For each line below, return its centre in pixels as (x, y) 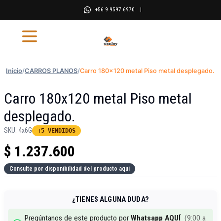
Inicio (14, 71)
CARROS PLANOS (51, 71)
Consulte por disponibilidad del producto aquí (70, 169)
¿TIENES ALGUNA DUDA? (110, 200)
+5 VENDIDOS (56, 131)
